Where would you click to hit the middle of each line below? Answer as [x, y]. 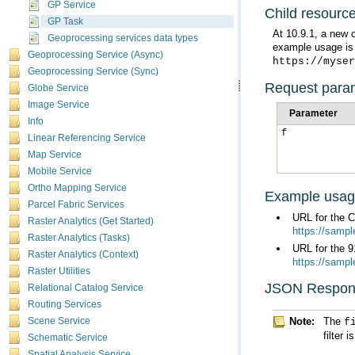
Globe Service [58, 88]
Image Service [59, 105]
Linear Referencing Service [87, 138]
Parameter [313, 113]
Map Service [55, 155]
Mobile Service [60, 171]
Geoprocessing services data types [123, 38]
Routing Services [65, 304]
